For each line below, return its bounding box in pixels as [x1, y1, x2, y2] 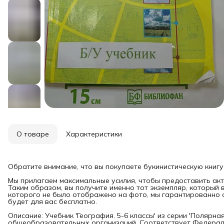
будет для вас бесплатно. [8, 196, 97, 206]
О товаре [16, 129, 49, 138]
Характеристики [66, 129, 122, 138]
